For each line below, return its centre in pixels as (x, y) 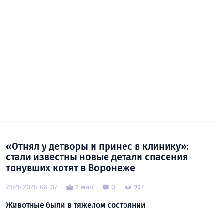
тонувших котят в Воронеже (70, 167)
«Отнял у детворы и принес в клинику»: (97, 146)
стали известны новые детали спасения (97, 157)
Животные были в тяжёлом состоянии (76, 205)
